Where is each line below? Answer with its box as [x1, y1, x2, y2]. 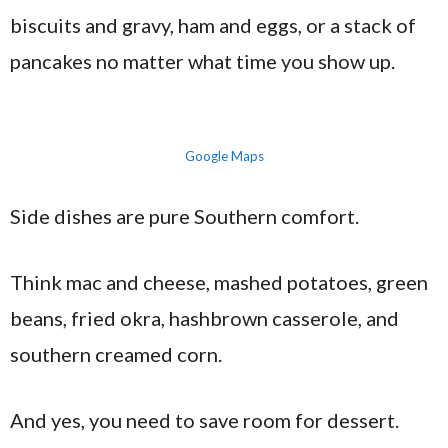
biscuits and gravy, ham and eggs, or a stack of [10, 13, 416, 37]
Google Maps [184, 148, 264, 164]
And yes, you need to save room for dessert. [10, 408, 399, 432]
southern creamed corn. [10, 342, 222, 366]
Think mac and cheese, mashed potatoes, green [10, 270, 428, 294]
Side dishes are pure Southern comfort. [10, 204, 359, 228]
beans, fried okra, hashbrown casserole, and [10, 306, 399, 330]
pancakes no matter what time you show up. [10, 49, 395, 73]
